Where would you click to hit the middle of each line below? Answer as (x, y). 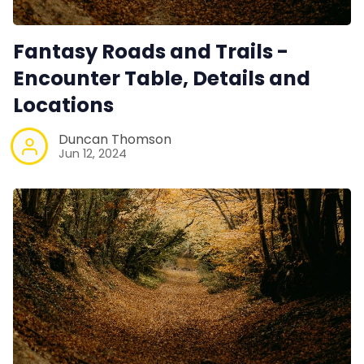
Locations (63, 105)
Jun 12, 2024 (93, 154)
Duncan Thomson (115, 140)
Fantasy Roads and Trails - (151, 51)
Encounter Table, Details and (162, 78)
